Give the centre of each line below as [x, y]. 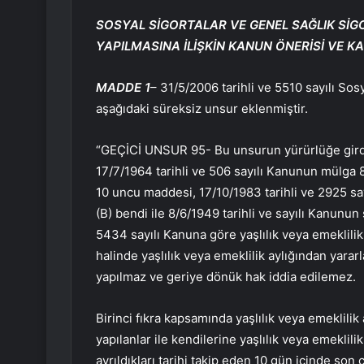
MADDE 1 [123, 88]
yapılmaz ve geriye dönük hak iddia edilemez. [226, 277]
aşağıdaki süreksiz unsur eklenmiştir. [202, 109]
